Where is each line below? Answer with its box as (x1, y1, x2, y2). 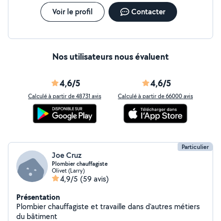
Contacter (131, 6, 165, 17)
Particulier (182, 143, 209, 151)
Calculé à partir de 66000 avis (118, 92, 193, 100)
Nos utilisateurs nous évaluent (52, 50, 169, 63)
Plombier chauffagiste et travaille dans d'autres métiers (16, 201, 200, 212)
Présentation (16, 191, 60, 202)
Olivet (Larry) (52, 167, 85, 174)
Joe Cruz (52, 150, 82, 160)
